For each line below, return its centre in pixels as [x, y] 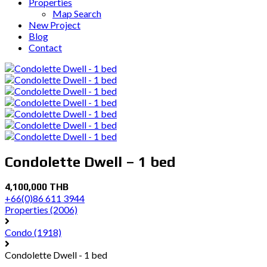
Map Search [77, 13]
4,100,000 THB [37, 187]
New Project [55, 24]
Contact [45, 47]
